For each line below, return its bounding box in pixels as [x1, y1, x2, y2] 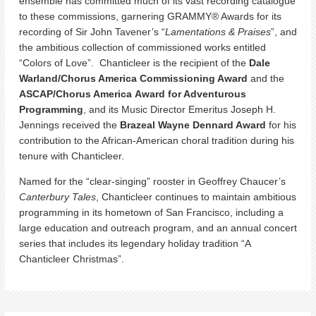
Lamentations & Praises [165, 25, 271, 37]
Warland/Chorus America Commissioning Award [19, 72, 248, 84]
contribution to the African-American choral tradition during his [19, 134, 294, 146]
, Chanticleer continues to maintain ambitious [96, 190, 296, 202]
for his [266, 119, 296, 130]
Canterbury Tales [19, 190, 96, 202]
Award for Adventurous [135, 87, 246, 99]
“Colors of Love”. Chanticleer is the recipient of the [19, 56, 246, 68]
